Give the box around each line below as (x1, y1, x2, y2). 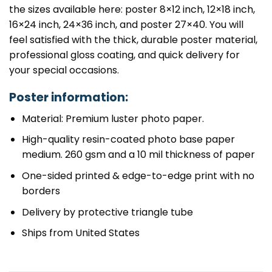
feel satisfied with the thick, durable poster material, (9, 33, 257, 47)
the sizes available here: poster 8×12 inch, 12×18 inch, (9, 2, 255, 17)
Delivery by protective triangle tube (21, 205, 193, 219)
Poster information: (9, 89, 128, 106)
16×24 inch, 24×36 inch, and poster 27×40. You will (9, 18, 243, 32)
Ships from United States (21, 226, 140, 240)
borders (21, 184, 60, 199)
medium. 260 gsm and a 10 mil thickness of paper (21, 148, 255, 162)
